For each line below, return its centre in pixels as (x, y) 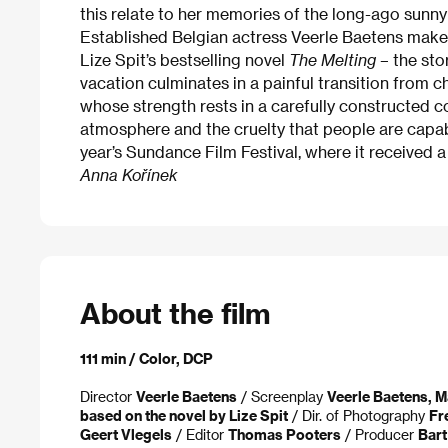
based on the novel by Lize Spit (184, 415)
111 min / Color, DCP (146, 358)
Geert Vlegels (126, 434)
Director (108, 396)
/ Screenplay (282, 396)
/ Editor (200, 434)
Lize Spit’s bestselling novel (184, 60)
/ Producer (379, 434)
